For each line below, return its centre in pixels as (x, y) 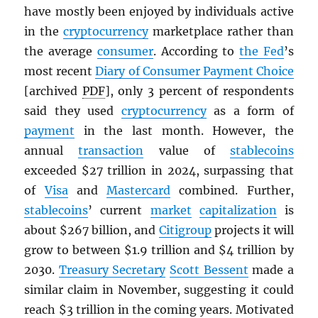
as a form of (250, 111)
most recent (60, 71)
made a (271, 270)
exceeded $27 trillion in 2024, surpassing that (159, 171)
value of (187, 151)
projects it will (252, 230)
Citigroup (185, 230)
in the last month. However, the (184, 131)
